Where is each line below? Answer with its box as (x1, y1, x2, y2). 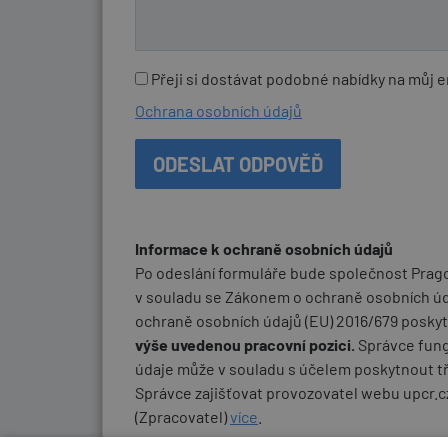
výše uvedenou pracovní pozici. (135, 334, 355, 354)
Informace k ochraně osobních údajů (135, 238, 393, 258)
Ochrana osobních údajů (135, 100, 302, 120)
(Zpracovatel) (135, 406, 230, 426)
